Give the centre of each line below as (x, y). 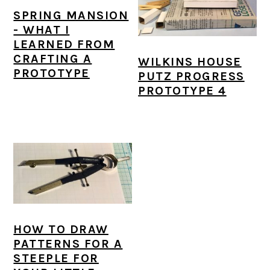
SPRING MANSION (71, 16)
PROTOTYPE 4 (182, 90)
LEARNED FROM (64, 45)
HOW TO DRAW (61, 230)
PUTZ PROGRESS (191, 76)
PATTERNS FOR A (68, 244)
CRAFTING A (53, 59)
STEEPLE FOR (56, 259)
